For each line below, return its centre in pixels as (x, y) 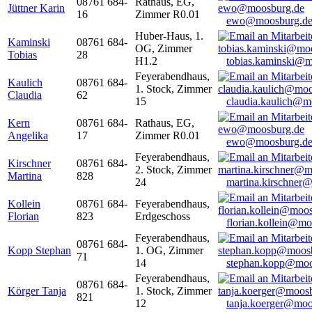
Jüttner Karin (36, 8)
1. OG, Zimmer (169, 250)
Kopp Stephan (39, 250)
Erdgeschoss (163, 216)
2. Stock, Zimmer (173, 169)
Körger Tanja (37, 290)
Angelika (28, 135)
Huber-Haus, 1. (169, 36)
